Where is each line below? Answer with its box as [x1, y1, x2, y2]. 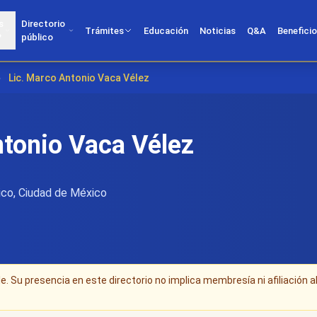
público [21, 32, 53, 42]
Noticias [200, 25, 236, 36]
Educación [144, 25, 188, 36]
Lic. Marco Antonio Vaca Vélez [8, 72, 149, 83]
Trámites [85, 25, 124, 36]
